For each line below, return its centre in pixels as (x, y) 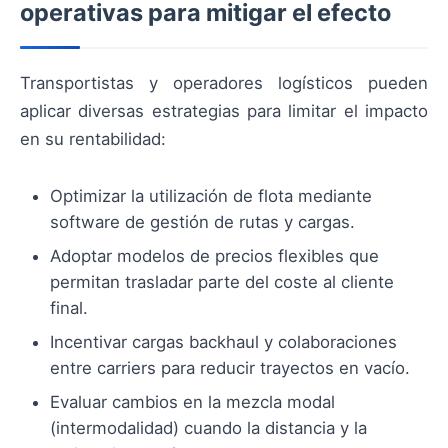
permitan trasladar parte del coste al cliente (222, 282)
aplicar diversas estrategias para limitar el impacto (224, 111)
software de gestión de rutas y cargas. (202, 222)
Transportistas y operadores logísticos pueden (224, 83)
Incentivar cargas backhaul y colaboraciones (223, 342)
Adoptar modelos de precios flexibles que (214, 256)
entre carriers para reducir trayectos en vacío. (230, 368)
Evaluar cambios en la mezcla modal (192, 402)
